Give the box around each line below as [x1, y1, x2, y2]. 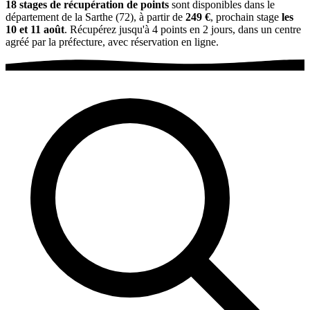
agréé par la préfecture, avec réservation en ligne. [6, 35, 219, 48]
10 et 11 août [6, 23, 64, 35]
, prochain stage [210, 10, 282, 23]
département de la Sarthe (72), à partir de [6, 10, 185, 23]
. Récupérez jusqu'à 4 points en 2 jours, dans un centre [64, 23, 301, 35]
